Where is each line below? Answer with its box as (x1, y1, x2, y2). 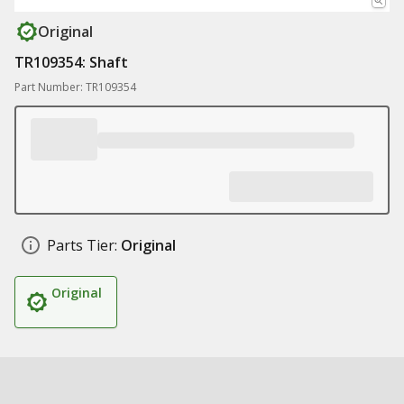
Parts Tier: (47, 235, 117, 255)
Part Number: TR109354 (14, 79, 136, 95)
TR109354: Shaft (14, 52, 128, 72)
